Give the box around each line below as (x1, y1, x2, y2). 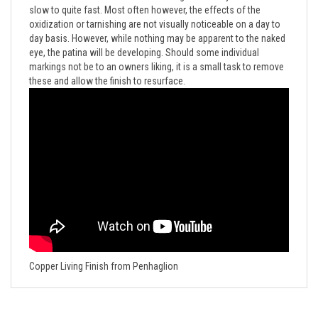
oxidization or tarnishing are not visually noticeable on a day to (29, 5, 280, 17)
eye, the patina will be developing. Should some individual (29, 33, 259, 45)
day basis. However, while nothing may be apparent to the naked (29, 19, 285, 31)
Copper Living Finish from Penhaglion (29, 247, 178, 259)
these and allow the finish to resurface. (29, 62, 185, 74)
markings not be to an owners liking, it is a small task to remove (29, 48, 284, 60)
